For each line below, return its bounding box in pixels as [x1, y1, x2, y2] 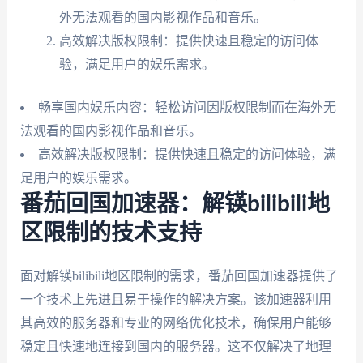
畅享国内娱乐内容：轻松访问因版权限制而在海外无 [37, 100, 336, 114]
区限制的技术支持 [19, 221, 202, 245]
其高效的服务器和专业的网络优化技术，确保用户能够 [19, 315, 331, 330]
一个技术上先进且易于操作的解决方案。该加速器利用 [19, 292, 331, 306]
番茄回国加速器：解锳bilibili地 [19, 192, 330, 216]
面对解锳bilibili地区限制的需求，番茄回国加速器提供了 [19, 268, 338, 283]
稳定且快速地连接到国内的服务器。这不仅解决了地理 [19, 339, 331, 353]
